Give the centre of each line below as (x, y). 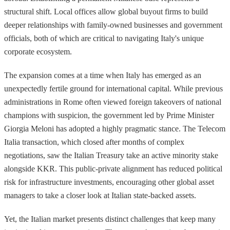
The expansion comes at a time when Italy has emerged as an (103, 75)
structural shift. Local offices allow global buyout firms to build (106, 11)
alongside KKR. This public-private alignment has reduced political (113, 168)
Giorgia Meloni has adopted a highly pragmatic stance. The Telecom (115, 128)
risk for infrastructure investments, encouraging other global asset (109, 182)
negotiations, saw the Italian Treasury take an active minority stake (111, 155)
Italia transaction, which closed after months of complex (94, 142)
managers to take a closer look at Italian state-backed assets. (100, 195)
